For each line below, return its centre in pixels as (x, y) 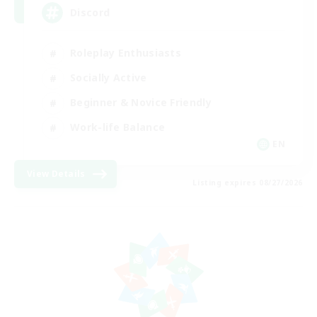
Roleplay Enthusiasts (126, 53)
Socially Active (109, 78)
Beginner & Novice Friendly (141, 103)
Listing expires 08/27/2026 (248, 182)
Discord (90, 13)
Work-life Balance (118, 127)
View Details (56, 173)
